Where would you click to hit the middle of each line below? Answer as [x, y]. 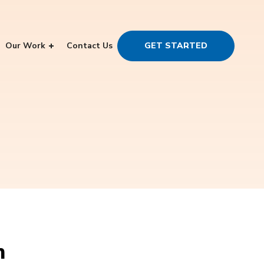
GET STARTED [176, 45]
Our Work [25, 45]
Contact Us [90, 45]
